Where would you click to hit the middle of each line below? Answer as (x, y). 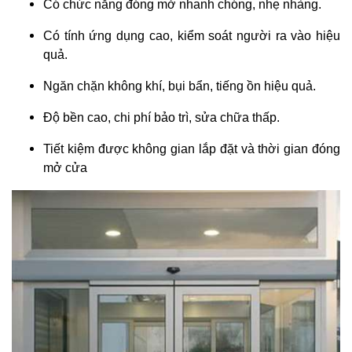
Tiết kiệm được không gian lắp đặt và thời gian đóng (192, 149)
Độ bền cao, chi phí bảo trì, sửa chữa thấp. (161, 118)
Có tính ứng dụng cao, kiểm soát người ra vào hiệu (192, 36)
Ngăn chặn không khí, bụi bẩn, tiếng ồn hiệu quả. (180, 86)
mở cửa (65, 168)
